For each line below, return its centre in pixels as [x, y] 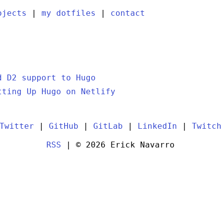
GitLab [108, 126]
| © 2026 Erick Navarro [118, 145]
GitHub [64, 126]
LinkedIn [157, 126]
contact [128, 13]
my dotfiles [69, 13]
